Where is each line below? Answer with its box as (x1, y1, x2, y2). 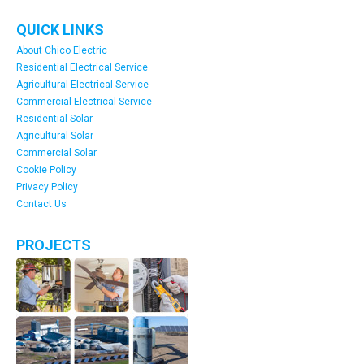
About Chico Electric (16, 45, 107, 56)
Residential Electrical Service (16, 62, 148, 73)
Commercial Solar (16, 147, 97, 158)
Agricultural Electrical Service (16, 79, 149, 90)
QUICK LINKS (16, 21, 104, 38)
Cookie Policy (16, 164, 76, 175)
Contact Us (16, 198, 67, 210)
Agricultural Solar (16, 130, 93, 141)
